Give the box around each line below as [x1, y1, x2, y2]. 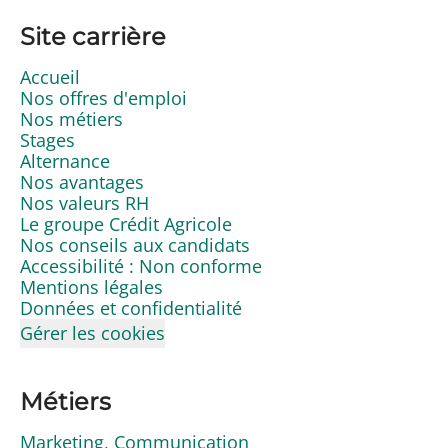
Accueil [20, 65, 80, 89]
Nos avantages [20, 170, 144, 194]
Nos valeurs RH [20, 191, 149, 215]
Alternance [20, 149, 110, 173]
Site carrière [20, 22, 166, 51]
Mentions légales [20, 275, 163, 299]
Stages [20, 128, 75, 152]
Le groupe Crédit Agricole [20, 212, 232, 236]
